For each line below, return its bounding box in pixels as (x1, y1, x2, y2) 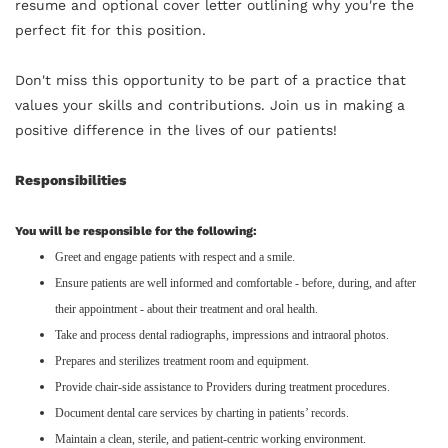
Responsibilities (15, 171, 127, 188)
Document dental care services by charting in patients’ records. (55, 405, 349, 420)
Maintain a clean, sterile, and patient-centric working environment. (55, 431, 366, 446)
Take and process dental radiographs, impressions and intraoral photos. (55, 327, 389, 342)
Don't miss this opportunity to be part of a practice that (15, 71, 406, 88)
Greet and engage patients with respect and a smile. (55, 249, 295, 264)
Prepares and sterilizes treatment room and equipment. (55, 353, 309, 368)
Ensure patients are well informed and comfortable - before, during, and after (55, 275, 416, 290)
